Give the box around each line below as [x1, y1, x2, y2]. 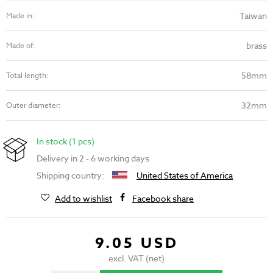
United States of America [136, 169, 233, 182]
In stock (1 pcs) [37, 135, 94, 147]
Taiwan [239, 10, 267, 22]
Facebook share [132, 193, 194, 205]
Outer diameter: [6, 100, 61, 111]
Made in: [6, 10, 35, 21]
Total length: [6, 70, 49, 81]
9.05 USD [94, 233, 179, 255]
